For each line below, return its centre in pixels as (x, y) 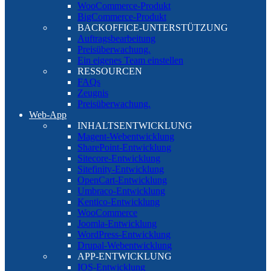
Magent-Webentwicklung (126, 136)
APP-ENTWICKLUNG (125, 256)
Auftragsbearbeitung (116, 38)
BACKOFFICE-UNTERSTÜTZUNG (153, 28)
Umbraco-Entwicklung (121, 191)
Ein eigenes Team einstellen (130, 60)
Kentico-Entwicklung (119, 202)
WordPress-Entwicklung (124, 234)
